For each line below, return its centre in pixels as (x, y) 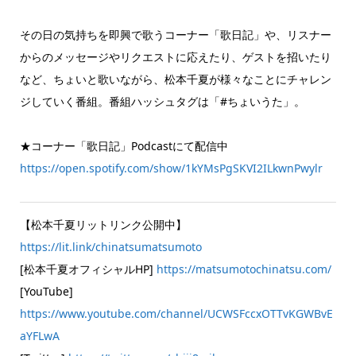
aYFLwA (39, 335)
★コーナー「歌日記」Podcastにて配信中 (124, 145)
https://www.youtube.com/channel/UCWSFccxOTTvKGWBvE (176, 313)
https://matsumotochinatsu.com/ (244, 269)
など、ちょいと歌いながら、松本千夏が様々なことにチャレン (175, 79)
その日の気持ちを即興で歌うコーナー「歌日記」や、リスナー (175, 34)
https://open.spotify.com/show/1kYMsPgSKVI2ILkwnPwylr (171, 168)
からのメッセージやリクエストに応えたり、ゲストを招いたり (175, 56)
